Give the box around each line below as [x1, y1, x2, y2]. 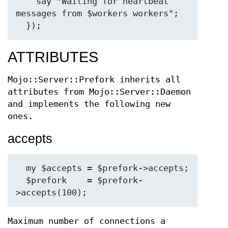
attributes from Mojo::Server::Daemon [8, 87, 191, 97]
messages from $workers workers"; [16, 9, 179, 19]
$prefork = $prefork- [16, 176, 26, 186]
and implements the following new [8, 99, 170, 109]
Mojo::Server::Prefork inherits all [8, 75, 181, 85]
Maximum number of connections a [8, 216, 165, 226]
